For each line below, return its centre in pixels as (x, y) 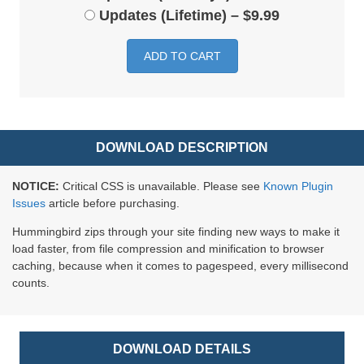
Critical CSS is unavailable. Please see (161, 186)
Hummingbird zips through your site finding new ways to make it (176, 232)
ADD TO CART (182, 56)
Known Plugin (298, 186)
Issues (29, 204)
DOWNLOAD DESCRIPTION (182, 148)
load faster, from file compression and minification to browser (168, 249)
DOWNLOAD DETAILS (182, 349)
